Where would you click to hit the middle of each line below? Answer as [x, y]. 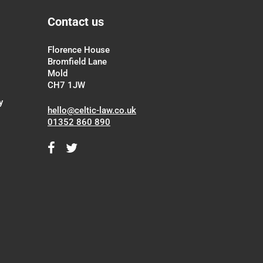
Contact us [76, 22]
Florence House [79, 50]
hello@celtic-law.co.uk [92, 110]
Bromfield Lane [77, 62]
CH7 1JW [66, 85]
